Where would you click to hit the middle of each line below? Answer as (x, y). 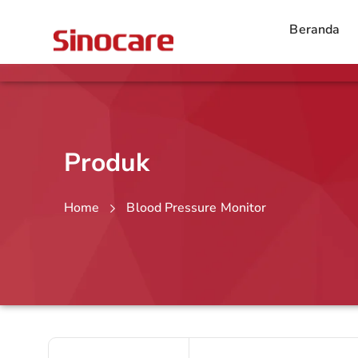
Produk (107, 163)
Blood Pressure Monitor (197, 208)
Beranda (315, 30)
